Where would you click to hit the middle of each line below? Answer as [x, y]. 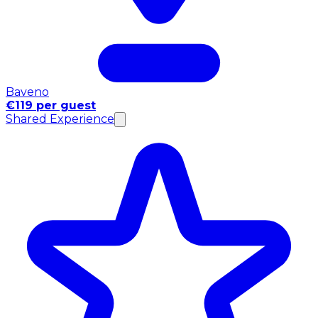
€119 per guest [51, 105]
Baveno [27, 92]
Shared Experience [60, 119]
